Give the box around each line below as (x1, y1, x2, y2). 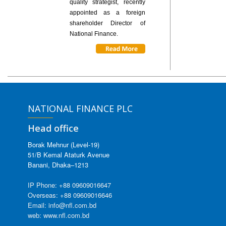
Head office (28, 122, 79, 134)
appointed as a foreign (69, 9, 145, 16)
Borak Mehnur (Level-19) (28, 139, 99, 149)
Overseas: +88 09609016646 (28, 190, 112, 200)
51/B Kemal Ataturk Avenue (28, 149, 109, 159)
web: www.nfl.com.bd (28, 210, 89, 220)
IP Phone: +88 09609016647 (28, 180, 111, 190)
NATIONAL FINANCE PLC (28, 102, 133, 115)
